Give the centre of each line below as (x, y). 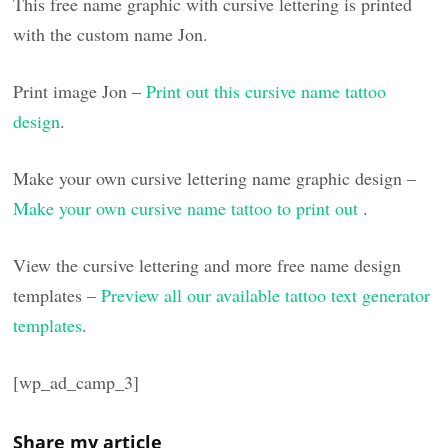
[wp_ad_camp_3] (76, 381)
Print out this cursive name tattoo (266, 90)
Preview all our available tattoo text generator (266, 294)
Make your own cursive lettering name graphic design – (215, 177)
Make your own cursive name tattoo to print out (188, 207)
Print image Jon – (80, 90)
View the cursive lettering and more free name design (207, 264)
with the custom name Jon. (111, 33)
